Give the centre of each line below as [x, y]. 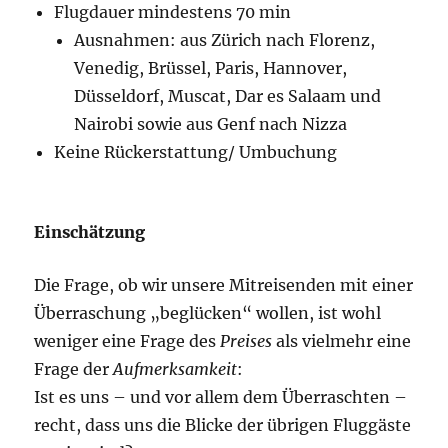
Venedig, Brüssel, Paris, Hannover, [211, 67]
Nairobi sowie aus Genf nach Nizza [211, 123]
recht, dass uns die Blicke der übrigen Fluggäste [223, 424]
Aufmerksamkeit [175, 368]
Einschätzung [90, 231]
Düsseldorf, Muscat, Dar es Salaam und [228, 95]
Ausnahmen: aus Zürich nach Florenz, [225, 39]
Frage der [74, 368]
